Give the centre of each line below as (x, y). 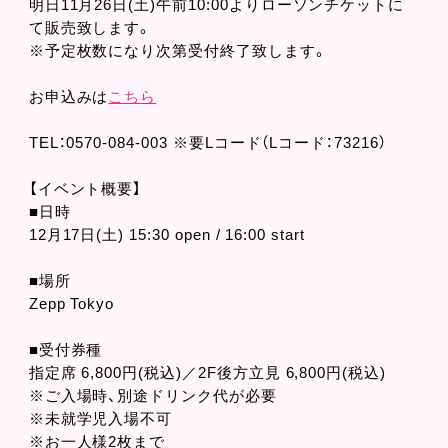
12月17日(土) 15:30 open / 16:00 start (166, 235)
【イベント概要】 (85, 189)
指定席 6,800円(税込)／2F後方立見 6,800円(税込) (207, 373)
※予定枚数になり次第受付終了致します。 (178, 51)
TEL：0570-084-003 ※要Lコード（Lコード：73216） (207, 143)
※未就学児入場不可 (100, 419)
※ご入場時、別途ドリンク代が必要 (152, 396)
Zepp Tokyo (71, 304)
